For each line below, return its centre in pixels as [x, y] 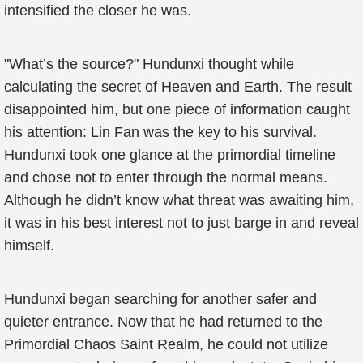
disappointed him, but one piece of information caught [177, 109]
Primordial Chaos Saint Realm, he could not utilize [166, 344]
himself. [29, 246]
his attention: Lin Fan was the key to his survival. [160, 132]
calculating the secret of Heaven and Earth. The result [178, 87]
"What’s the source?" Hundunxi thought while [149, 64]
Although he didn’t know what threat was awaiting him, [179, 200]
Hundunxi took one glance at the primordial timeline [170, 155]
